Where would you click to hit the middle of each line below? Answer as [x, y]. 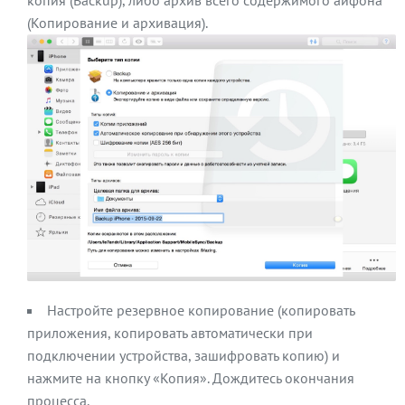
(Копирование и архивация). [118, 23]
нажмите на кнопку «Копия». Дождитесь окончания [191, 378]
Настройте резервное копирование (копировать [201, 311]
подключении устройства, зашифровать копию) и [184, 356]
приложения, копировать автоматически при [170, 333]
